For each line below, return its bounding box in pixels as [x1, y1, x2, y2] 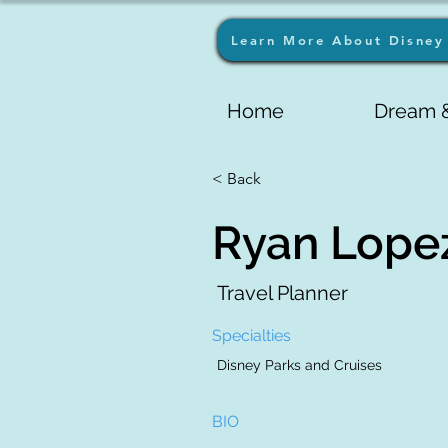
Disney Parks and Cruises [217, 357, 383, 373]
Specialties [212, 326, 292, 345]
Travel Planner [217, 281, 349, 305]
